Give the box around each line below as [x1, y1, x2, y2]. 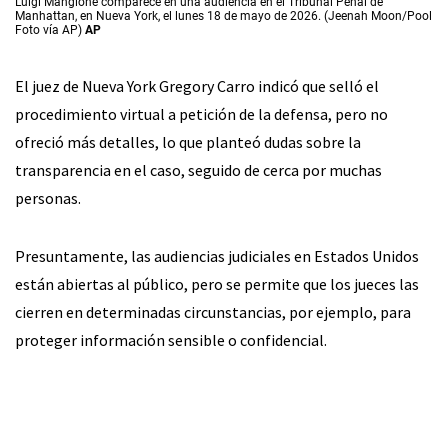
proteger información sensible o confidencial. [15, 330, 327, 351]
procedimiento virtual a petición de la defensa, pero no [15, 104, 388, 125]
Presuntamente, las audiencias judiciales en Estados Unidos [15, 246, 419, 267]
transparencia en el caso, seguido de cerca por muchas [15, 160, 382, 181]
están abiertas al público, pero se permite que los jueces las [15, 274, 419, 295]
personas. [15, 188, 81, 209]
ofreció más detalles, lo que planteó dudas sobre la [15, 132, 361, 153]
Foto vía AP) [15, 23, 85, 38]
